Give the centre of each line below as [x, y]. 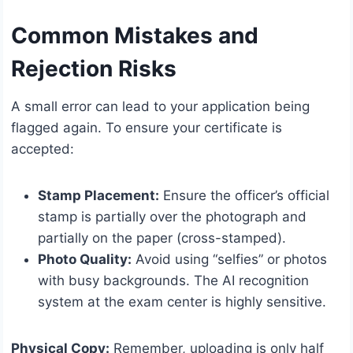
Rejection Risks [94, 68]
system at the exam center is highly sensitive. [182, 301]
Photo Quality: [85, 259]
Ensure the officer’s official [244, 195]
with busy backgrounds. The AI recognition [173, 280]
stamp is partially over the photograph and [172, 216]
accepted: [43, 149]
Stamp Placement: [98, 195]
